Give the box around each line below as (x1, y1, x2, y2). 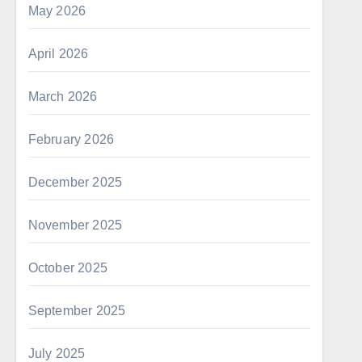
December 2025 (27, 175, 123, 189)
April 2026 (27, 47, 89, 61)
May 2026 (27, 4, 86, 18)
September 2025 (27, 304, 126, 318)
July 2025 (27, 347, 86, 360)
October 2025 (27, 261, 108, 275)
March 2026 (27, 90, 98, 103)
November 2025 (27, 218, 123, 232)
